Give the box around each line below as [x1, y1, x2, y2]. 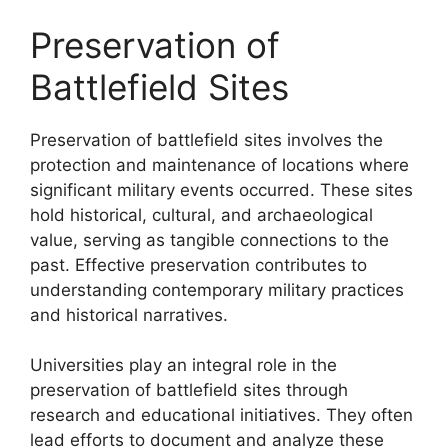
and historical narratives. [30, 304, 228, 325]
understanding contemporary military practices [30, 279, 404, 300]
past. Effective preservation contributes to [30, 254, 367, 275]
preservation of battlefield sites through [30, 380, 348, 400]
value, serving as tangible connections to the [30, 229, 389, 250]
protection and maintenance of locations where [30, 154, 409, 175]
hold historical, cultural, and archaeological [30, 204, 373, 225]
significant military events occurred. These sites [30, 179, 413, 200]
